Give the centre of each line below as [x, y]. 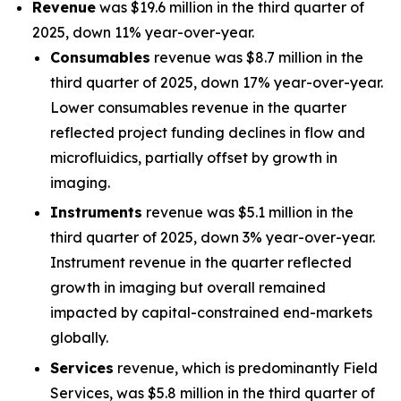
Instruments [96, 213]
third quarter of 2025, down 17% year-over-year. [217, 82]
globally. [79, 338]
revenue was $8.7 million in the [257, 57]
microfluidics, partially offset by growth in [194, 158]
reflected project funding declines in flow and [208, 132]
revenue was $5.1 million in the [248, 213]
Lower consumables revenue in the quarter [198, 107]
